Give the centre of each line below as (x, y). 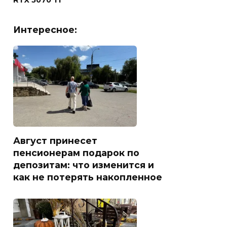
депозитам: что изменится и (84, 165)
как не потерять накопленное (88, 177)
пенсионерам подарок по (76, 153)
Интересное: (45, 30)
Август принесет (55, 140)
